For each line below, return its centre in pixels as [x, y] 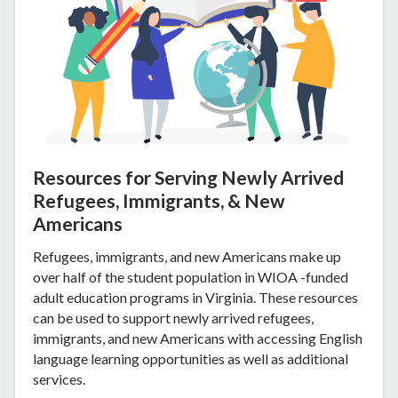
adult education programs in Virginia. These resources [195, 297]
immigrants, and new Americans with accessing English [198, 338]
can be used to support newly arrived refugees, [173, 317]
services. [59, 378]
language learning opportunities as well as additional [191, 358]
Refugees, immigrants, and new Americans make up [187, 256]
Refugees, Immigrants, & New [159, 200]
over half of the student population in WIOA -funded [191, 276]
